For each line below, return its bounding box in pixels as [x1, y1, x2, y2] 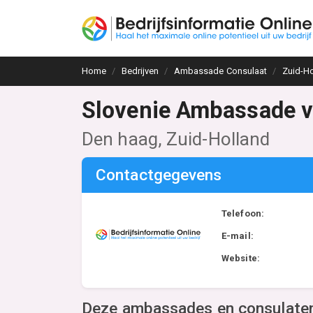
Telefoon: [221, 208, 264, 219]
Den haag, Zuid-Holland [82, 129, 270, 150]
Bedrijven [121, 66, 159, 76]
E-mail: [221, 231, 254, 241]
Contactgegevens [96, 166, 222, 184]
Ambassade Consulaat [173, 66, 268, 76]
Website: [221, 253, 260, 263]
